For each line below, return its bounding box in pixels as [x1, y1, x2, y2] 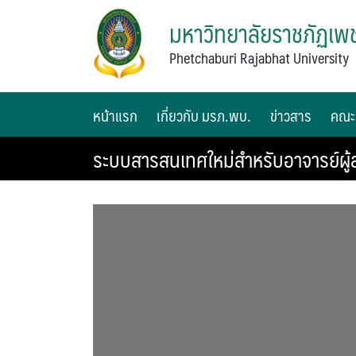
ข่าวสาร [270, 103, 311, 129]
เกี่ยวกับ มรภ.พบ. [157, 103, 251, 129]
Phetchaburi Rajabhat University [169, 45, 350, 70]
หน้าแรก [93, 103, 137, 129]
